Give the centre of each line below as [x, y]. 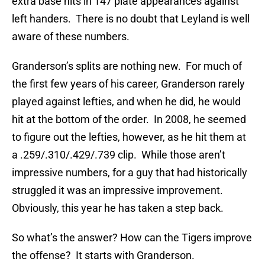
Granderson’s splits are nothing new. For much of [127, 66]
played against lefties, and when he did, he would [126, 102]
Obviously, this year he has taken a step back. [118, 208]
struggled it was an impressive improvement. [119, 190]
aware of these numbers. [71, 37]
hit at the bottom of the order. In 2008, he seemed [129, 119]
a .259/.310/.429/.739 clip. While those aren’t [119, 155]
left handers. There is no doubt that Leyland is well [131, 19]
